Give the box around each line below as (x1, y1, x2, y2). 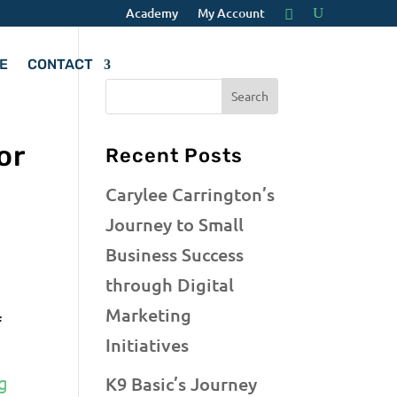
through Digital (105, 272, 235, 296)
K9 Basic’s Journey (105, 371, 258, 395)
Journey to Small (105, 212, 245, 236)
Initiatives (105, 332, 190, 356)
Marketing (105, 302, 192, 326)
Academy (126, 4, 178, 21)
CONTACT (27, 56, 93, 73)
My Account (198, 4, 265, 21)
